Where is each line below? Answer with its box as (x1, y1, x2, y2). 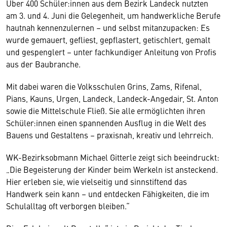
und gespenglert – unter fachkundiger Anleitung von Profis (6, 46, 216, 57)
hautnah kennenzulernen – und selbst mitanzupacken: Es (6, 22, 210, 33)
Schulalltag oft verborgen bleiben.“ (6, 200, 130, 211)
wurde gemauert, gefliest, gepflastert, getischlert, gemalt (6, 34, 210, 45)
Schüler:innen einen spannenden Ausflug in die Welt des (6, 117, 206, 128)
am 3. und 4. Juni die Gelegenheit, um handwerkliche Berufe (6, 10, 220, 21)
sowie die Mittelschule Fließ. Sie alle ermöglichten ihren (6, 105, 205, 116)
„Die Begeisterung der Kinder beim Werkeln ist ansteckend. (6, 164, 218, 175)
